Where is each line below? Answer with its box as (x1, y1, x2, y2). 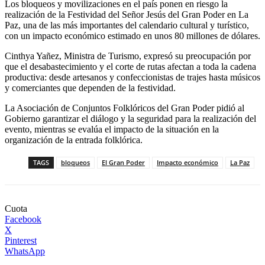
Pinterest (5, 235, 37, 246)
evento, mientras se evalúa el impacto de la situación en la (5, 124, 219, 135)
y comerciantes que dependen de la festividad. (5, 83, 176, 93)
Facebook (5, 214, 41, 225)
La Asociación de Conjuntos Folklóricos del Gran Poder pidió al (5, 103, 244, 114)
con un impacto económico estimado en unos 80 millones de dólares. (5, 31, 260, 41)
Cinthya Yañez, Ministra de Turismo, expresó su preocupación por (5, 51, 251, 62)
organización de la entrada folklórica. (5, 135, 143, 146)
